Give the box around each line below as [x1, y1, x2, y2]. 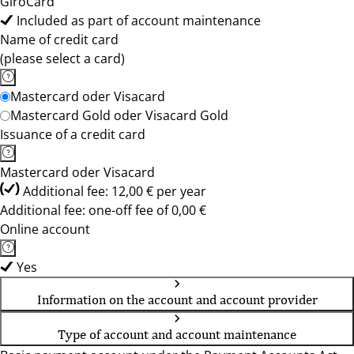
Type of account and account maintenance [58, 326, 296, 342]
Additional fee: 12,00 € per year [23, 183, 206, 200]
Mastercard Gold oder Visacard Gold [10, 107, 228, 124]
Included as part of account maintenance [17, 12, 261, 29]
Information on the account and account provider [36, 292, 318, 307]
